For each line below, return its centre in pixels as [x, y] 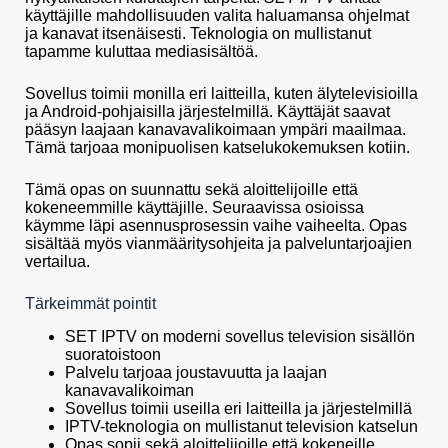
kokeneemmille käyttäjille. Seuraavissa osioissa [194, 208]
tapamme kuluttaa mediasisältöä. [141, 52]
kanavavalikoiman [129, 391]
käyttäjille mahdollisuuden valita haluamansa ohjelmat [217, 16]
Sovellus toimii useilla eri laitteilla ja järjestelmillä [238, 409]
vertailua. [57, 262]
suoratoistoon [113, 355]
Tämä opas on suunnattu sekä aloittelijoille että [191, 190]
